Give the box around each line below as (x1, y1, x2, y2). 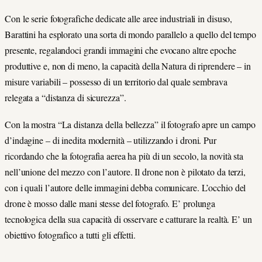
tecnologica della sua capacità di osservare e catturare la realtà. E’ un (5, 213, 252, 226)
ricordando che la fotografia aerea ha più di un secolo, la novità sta (5, 150, 244, 163)
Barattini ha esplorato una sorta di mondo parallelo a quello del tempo (5, 28, 256, 41)
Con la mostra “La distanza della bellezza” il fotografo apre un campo (5, 118, 256, 131)
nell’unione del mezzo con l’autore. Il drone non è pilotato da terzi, (5, 166, 246, 178)
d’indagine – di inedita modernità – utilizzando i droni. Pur (5, 134, 216, 147)
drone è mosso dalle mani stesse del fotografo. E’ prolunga (5, 197, 216, 210)
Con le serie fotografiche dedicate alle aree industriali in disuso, (5, 12, 233, 25)
